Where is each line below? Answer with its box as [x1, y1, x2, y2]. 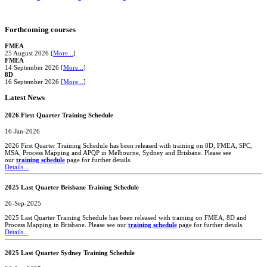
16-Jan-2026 [5, 127, 40, 135]
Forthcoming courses [5, 24, 76, 34]
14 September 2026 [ [5, 64, 63, 71]
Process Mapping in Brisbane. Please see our [5, 221, 128, 229]
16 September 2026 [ [5, 78, 63, 85]
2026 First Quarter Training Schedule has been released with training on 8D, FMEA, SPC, [5, 141, 252, 149]
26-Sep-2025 [5, 200, 41, 207]
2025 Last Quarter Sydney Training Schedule [5, 249, 135, 256]
